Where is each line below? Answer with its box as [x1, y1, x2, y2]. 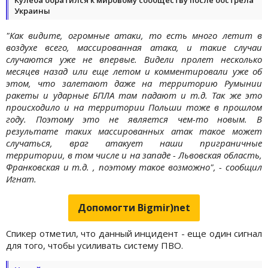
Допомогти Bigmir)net [78, 200, 190, 214]
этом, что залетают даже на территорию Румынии [6, 77, 262, 89]
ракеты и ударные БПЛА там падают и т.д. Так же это [6, 89, 262, 101]
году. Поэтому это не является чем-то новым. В [6, 112, 262, 125]
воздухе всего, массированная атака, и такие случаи [6, 41, 262, 53]
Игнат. [6, 172, 36, 185]
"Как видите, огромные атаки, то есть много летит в [6, 29, 262, 41]
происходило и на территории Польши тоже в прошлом [6, 100, 262, 113]
